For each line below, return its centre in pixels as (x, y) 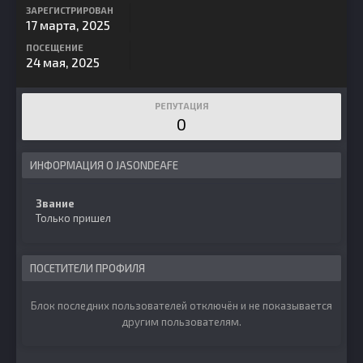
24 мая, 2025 (63, 62)
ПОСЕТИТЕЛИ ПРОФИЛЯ (88, 268)
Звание (55, 203)
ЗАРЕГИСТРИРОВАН (70, 10)
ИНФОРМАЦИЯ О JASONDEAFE (104, 165)
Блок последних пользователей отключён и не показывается (181, 305)
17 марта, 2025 (68, 25)
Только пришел (73, 218)
